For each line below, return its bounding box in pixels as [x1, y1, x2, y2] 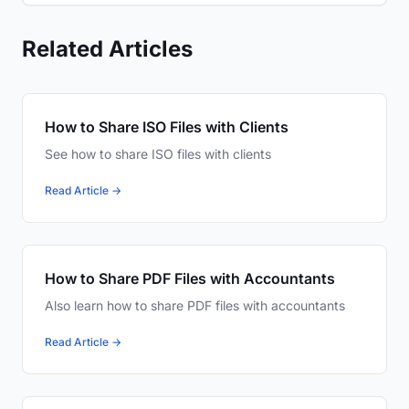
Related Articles [22, 36, 193, 63]
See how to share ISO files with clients [45, 146, 271, 163]
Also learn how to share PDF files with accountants [45, 298, 345, 314]
